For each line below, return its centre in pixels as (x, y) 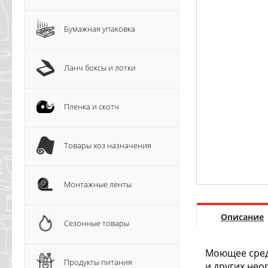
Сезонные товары (97, 223)
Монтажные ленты (98, 184)
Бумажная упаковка (100, 29)
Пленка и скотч (92, 106)
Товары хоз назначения (108, 145)
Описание (242, 217)
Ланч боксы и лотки (100, 68)
